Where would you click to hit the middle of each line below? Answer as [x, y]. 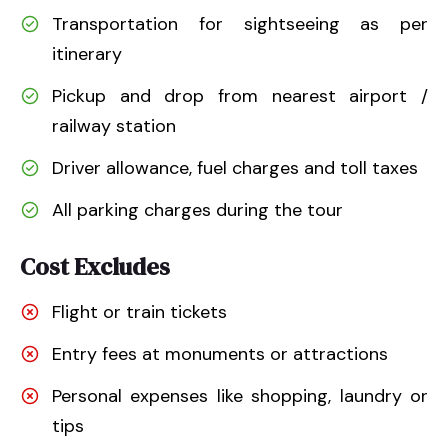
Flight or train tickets [139, 311]
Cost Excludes [95, 266]
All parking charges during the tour [197, 209]
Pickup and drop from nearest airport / [240, 95]
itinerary [87, 53]
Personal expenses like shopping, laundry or [240, 395]
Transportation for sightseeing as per [240, 23]
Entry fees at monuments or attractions [220, 353]
